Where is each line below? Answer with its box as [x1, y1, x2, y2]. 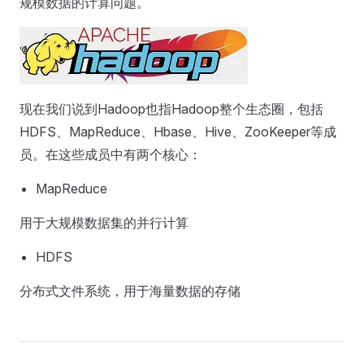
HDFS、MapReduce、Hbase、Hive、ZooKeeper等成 [19, 123, 336, 140]
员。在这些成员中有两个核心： [19, 146, 201, 162]
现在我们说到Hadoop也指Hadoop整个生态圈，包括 [19, 101, 323, 117]
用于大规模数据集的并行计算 [19, 214, 188, 231]
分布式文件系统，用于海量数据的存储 [19, 283, 240, 299]
